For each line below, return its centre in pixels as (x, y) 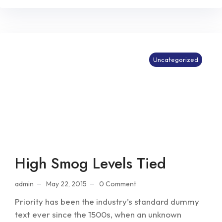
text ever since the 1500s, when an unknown (98, 215)
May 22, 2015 (67, 184)
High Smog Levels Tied (91, 164)
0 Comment (118, 184)
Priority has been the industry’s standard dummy (107, 202)
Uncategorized (175, 60)
